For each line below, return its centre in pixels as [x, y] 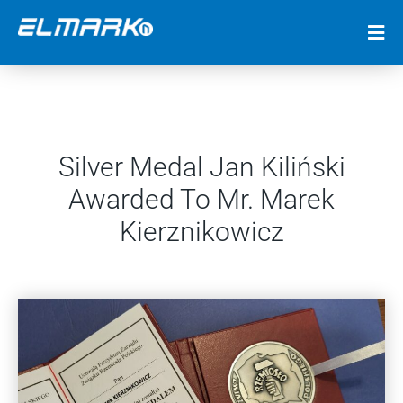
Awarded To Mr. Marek [201, 200]
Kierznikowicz [201, 232]
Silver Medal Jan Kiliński [201, 167]
